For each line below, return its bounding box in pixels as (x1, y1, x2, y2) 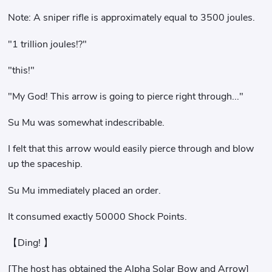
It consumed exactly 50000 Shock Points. (8, 209, 188, 223)
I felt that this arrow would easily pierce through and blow (8, 142, 254, 156)
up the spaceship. (8, 157, 83, 171)
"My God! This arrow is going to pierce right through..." (8, 89, 244, 103)
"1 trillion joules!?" (8, 37, 87, 51)
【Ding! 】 (8, 236, 53, 250)
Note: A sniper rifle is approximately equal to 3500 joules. (8, 11, 256, 25)
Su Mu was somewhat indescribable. (8, 116, 165, 130)
